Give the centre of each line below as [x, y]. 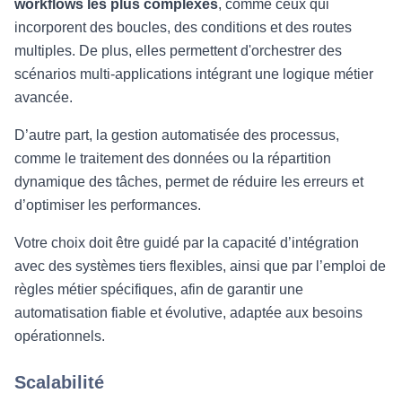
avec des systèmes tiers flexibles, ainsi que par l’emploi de [200, 266]
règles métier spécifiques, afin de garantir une [159, 289]
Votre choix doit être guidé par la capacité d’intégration [187, 243]
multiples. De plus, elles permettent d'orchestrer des [178, 51]
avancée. [44, 97]
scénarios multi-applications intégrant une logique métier [194, 74]
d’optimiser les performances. [108, 205]
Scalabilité [59, 382]
